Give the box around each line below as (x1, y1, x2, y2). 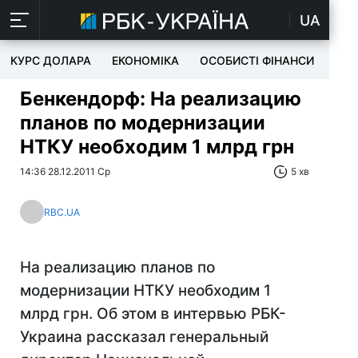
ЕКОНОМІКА (112, 54, 179, 67)
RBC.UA (44, 205, 80, 218)
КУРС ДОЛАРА (10, 54, 91, 67)
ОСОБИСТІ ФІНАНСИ (200, 54, 314, 67)
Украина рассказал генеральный (20, 328, 268, 346)
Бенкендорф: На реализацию (20, 87, 301, 110)
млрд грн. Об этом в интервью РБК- (20, 304, 286, 323)
